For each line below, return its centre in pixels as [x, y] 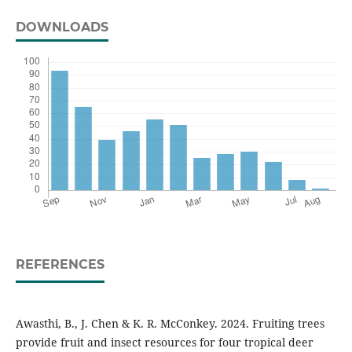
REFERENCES [60, 265]
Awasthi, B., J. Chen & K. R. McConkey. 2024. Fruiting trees [170, 324]
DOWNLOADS [62, 27]
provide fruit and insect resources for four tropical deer [164, 343]
